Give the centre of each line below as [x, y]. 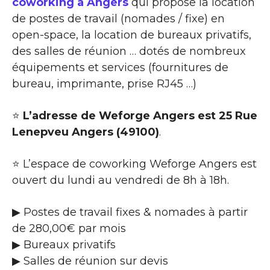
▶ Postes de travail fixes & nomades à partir [130, 212]
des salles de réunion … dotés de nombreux [129, 51]
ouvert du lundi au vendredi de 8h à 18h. [121, 180]
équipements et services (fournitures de [120, 67]
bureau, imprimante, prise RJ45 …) [104, 83]
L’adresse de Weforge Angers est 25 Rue [140, 115]
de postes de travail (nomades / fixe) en [118, 18]
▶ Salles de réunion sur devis [90, 261]
